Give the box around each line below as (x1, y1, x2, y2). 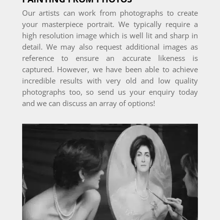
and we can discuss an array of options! (22, 98, 155, 109)
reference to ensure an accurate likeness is (22, 53, 198, 63)
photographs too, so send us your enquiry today (22, 87, 198, 97)
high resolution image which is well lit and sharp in (22, 30, 198, 41)
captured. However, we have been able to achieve (22, 64, 198, 75)
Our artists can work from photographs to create (22, 8, 198, 18)
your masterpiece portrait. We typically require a (22, 19, 198, 29)
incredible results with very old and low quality (22, 76, 198, 86)
